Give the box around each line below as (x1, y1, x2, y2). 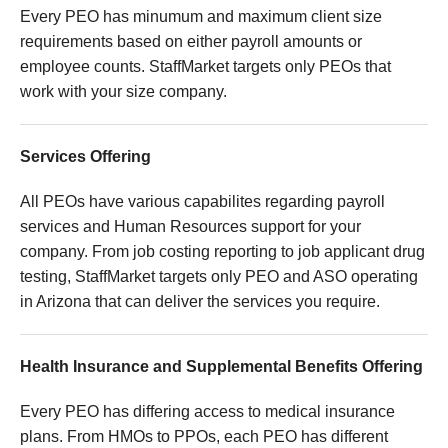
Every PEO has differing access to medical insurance (20, 403, 395, 421)
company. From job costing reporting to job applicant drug (20, 243, 425, 261)
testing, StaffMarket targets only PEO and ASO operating (20, 268, 418, 286)
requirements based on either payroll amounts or (20, 33, 362, 51)
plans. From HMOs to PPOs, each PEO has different (20, 428, 388, 446)
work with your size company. (20, 83, 227, 101)
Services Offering (20, 148, 151, 166)
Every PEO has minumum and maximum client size (20, 8, 382, 26)
